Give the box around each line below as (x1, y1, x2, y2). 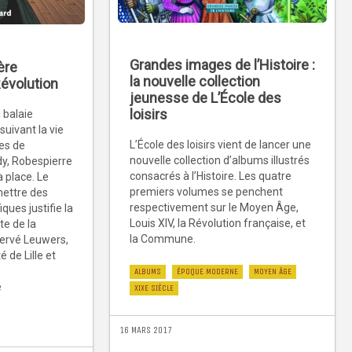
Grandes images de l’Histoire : (130, 57, 315, 74)
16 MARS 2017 (119, 324, 172, 336)
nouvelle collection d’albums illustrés (130, 154, 310, 167)
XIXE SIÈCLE (134, 283, 174, 294)
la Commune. (130, 233, 196, 246)
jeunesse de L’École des (130, 90, 281, 107)
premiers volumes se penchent (130, 185, 283, 199)
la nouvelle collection (130, 73, 260, 90)
